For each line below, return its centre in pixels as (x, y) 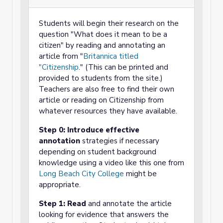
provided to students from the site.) (101, 78)
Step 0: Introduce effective (89, 130)
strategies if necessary (121, 141)
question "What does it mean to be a (103, 34)
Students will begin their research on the (109, 23)
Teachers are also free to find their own (107, 89)
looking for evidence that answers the (104, 215)
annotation (60, 141)
